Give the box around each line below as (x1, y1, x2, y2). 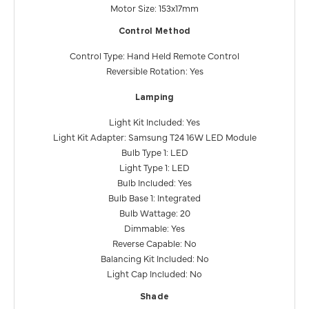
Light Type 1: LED (119, 160, 190, 173)
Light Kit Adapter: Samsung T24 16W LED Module (52, 130, 257, 143)
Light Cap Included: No (107, 266, 202, 279)
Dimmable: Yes (124, 221, 185, 234)
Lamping (134, 92, 175, 102)
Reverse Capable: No (112, 236, 197, 249)
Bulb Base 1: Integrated (108, 190, 201, 203)
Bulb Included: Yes (117, 175, 192, 188)
